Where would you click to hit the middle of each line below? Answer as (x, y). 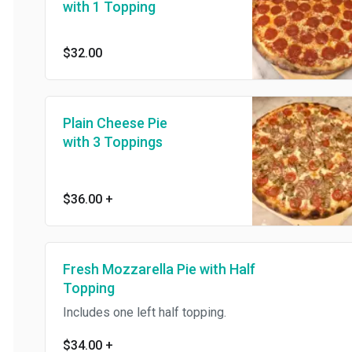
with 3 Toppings (99, 141)
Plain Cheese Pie (102, 123)
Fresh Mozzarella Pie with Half (146, 269)
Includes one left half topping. (131, 312)
